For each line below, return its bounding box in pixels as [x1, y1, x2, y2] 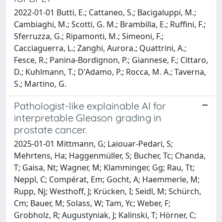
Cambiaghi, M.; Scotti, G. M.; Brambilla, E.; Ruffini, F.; [14, 18, 206, 30]
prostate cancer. [14, 123, 87, 136]
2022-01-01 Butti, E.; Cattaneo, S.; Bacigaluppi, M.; [14, 6, 196, 18]
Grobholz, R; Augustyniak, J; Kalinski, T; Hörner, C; [14, 209, 196, 221]
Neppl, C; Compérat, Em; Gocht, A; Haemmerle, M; [14, 173, 200, 185]
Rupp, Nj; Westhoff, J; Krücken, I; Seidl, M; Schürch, [14, 185, 201, 197]
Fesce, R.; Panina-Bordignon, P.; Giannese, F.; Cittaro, [14, 54, 208, 65]
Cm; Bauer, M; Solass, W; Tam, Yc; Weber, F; [14, 197, 170, 209]
